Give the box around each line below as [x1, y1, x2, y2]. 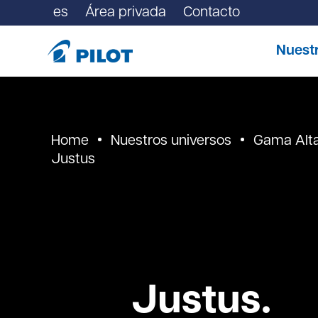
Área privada [85, 6, 167, 20]
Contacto [183, 6, 241, 20]
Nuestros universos [111, 133, 232, 148]
